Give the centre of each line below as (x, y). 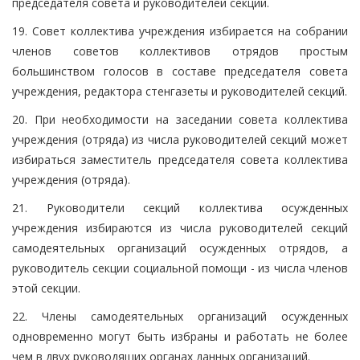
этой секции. (46, 288)
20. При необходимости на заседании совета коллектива (180, 119)
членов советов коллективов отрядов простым (180, 51)
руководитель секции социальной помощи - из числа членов (180, 268)
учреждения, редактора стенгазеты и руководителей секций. (180, 91)
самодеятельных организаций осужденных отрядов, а (180, 247)
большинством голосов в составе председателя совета (180, 71)
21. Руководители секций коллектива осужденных (180, 207)
